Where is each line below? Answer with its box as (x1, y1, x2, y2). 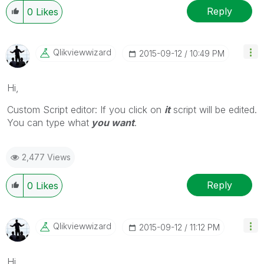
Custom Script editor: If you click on (7, 104, 164, 115)
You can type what (7, 117, 89, 128)
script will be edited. (170, 104, 257, 115)
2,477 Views (22, 152, 71, 162)
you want (89, 117, 134, 128)
